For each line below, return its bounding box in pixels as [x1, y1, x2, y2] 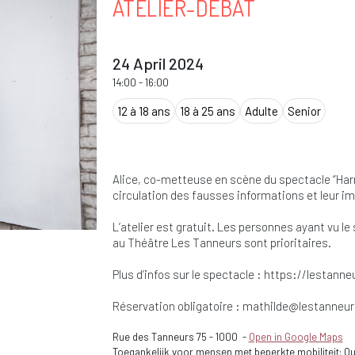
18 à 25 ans [179, 104, 235, 119]
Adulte [244, 104, 278, 119]
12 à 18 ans [116, 104, 170, 119]
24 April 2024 [112, 54, 204, 74]
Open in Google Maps [248, 330, 343, 344]
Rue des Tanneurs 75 [112, 330, 209, 344]
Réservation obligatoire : [112, 299, 242, 314]
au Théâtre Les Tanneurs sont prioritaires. [112, 235, 331, 250]
